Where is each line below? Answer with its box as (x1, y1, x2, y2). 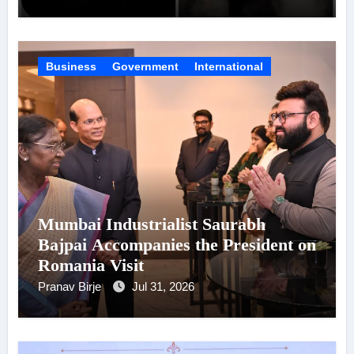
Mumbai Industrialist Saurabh (37, 213, 265, 234)
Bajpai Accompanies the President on (37, 234, 316, 254)
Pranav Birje (37, 279, 104, 293)
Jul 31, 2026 (131, 279, 194, 293)
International (194, 59, 263, 73)
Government (111, 59, 179, 73)
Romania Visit (37, 254, 144, 275)
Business (45, 59, 96, 73)
